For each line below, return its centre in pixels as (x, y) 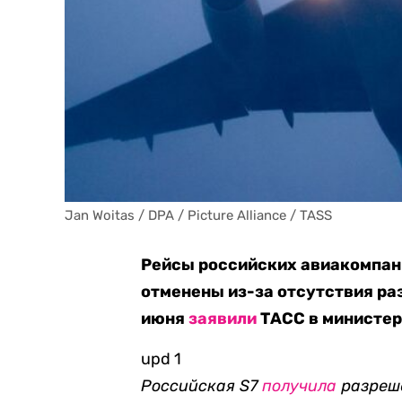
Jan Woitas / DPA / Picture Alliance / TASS (198, 215)
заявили (223, 319)
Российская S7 (202, 386)
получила (300, 386)
